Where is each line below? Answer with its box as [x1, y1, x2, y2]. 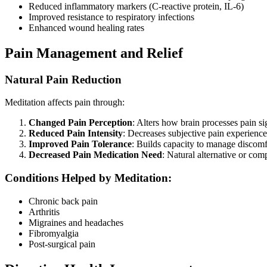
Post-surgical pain [29, 238, 95, 249]
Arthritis [29, 206, 60, 217]
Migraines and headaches [29, 217, 123, 228]
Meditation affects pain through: [5, 97, 125, 108]
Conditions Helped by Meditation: [5, 172, 172, 185]
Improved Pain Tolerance [29, 139, 132, 150]
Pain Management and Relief [5, 45, 183, 61]
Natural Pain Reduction [5, 73, 122, 86]
